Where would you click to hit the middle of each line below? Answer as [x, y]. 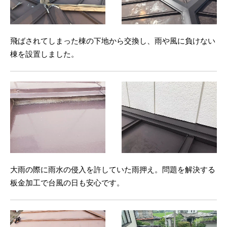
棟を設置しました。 [44, 54]
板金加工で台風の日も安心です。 [67, 183]
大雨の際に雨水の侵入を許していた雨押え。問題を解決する [113, 169]
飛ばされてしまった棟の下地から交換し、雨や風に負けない [113, 41]
